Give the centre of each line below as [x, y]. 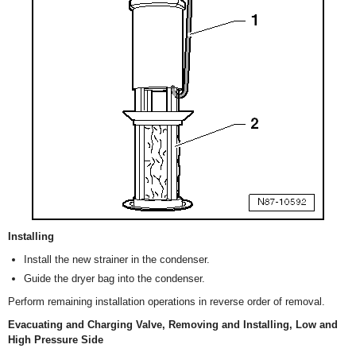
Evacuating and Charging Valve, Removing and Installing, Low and [173, 325]
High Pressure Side [56, 340]
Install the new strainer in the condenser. [117, 260]
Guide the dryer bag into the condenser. [114, 279]
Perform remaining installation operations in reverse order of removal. [166, 302]
